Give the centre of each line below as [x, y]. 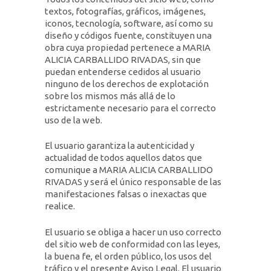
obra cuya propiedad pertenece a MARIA [128, 47]
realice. [60, 206]
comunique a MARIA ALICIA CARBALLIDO [129, 170]
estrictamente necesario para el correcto [130, 108]
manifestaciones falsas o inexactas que [126, 194]
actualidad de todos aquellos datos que [123, 158]
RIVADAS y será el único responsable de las [133, 182]
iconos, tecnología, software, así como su [129, 23]
